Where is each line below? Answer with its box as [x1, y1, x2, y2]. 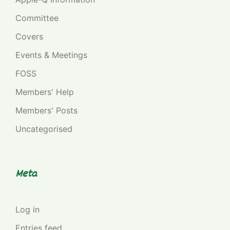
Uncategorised [15, 123, 72, 134]
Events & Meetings [15, 49, 87, 60]
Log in [15, 204, 40, 215]
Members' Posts [15, 105, 78, 116]
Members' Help [15, 86, 74, 97]
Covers [15, 31, 43, 42]
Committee [15, 12, 59, 23]
